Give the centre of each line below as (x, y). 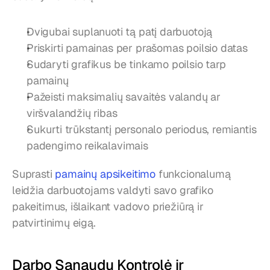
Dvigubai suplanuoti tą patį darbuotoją (120, 31)
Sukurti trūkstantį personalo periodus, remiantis (142, 129)
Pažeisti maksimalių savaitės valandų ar (124, 96)
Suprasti (34, 174)
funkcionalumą (193, 174)
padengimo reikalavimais (87, 145)
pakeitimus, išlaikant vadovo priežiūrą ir (108, 206)
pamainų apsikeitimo (105, 174)
